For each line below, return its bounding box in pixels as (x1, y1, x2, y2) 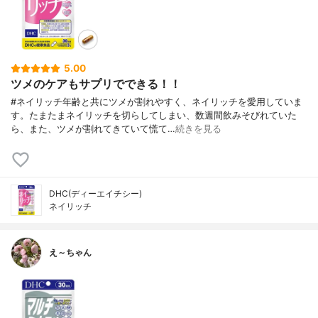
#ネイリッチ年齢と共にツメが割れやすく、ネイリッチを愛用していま (11, 96, 302, 107)
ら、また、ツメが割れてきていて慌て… (11, 123, 175, 134)
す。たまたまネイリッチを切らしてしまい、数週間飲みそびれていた (11, 109, 297, 121)
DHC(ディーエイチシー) (49, 187, 142, 199)
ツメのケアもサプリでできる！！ (11, 77, 181, 92)
